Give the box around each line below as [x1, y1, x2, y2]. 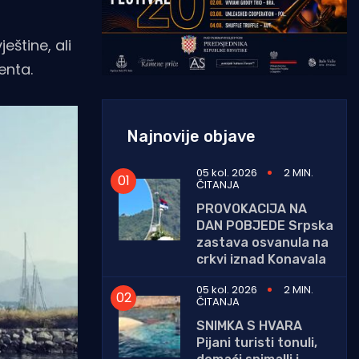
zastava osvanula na [196, 234, 329, 250]
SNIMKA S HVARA [196, 317, 302, 333]
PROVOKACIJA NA [196, 200, 307, 216]
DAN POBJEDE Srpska [196, 217, 333, 233]
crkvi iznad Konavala [196, 251, 326, 267]
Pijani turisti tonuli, [196, 334, 317, 350]
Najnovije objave [127, 126, 256, 146]
